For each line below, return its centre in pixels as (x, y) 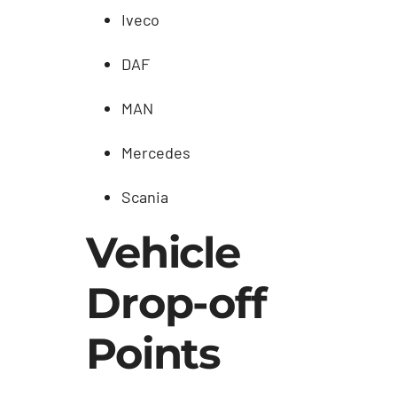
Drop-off (176, 303)
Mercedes (156, 152)
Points (153, 353)
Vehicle (163, 252)
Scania (145, 196)
